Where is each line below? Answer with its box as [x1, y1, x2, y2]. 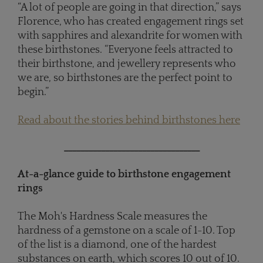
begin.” [18, 86, 49, 99]
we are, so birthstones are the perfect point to [18, 72, 232, 85]
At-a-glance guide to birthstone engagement [18, 168, 231, 181]
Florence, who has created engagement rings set [18, 16, 244, 28]
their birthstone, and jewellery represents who [18, 58, 236, 70]
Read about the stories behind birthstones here [18, 114, 240, 127]
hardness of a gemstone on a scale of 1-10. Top [18, 225, 235, 237]
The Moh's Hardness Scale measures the [18, 211, 207, 223]
